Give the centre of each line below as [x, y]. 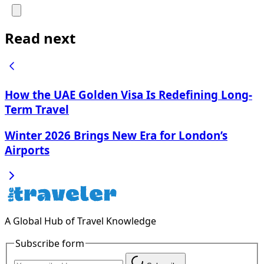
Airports [27, 150]
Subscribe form [50, 243]
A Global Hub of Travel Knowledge [80, 221]
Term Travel [37, 110]
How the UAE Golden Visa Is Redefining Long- [128, 95]
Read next [40, 38]
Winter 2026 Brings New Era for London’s [116, 135]
